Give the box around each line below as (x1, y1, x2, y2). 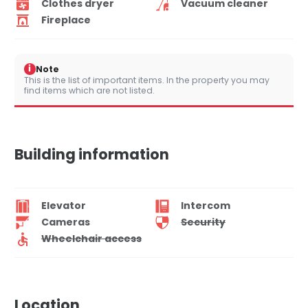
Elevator (41, 199, 86, 213)
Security (181, 215, 225, 230)
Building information (14, 144, 169, 164)
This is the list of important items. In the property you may (24, 74, 269, 86)
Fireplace (41, 13, 91, 27)
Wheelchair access (41, 232, 142, 246)
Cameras (41, 215, 90, 230)
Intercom (181, 199, 230, 213)
